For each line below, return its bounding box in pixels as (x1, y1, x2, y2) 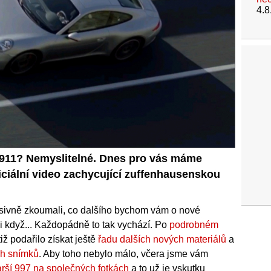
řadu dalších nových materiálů (98, 234, 226, 245)
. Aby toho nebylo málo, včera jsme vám (39, 249, 208, 260)
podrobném (169, 220, 218, 230)
